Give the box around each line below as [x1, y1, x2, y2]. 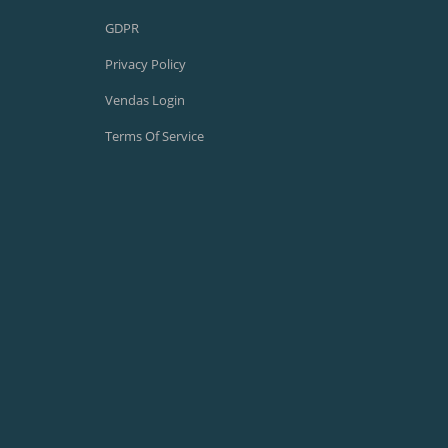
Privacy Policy [105, 55, 186, 73]
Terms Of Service [105, 127, 204, 145]
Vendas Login [105, 91, 185, 109]
